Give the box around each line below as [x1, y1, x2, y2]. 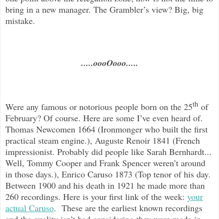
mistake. [5, 14, 35, 26]
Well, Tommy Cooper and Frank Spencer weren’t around [5, 156, 205, 169]
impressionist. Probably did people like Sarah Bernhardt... [5, 145, 212, 157]
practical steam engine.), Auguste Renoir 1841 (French [5, 134, 200, 146]
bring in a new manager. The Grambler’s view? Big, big [5, 3, 203, 15]
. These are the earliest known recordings [54, 201, 202, 214]
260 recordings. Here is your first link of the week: [5, 190, 187, 202]
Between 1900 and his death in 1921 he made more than [5, 179, 205, 191]
